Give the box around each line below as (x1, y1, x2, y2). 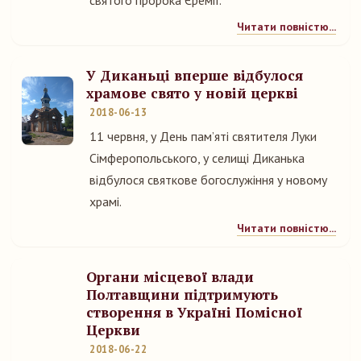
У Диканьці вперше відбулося (86, 66, 303, 85)
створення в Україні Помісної (86, 303, 302, 322)
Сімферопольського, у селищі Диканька (89, 150, 305, 166)
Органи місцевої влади (86, 268, 254, 286)
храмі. (89, 193, 122, 210)
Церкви (86, 321, 140, 339)
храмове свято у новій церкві (86, 84, 298, 102)
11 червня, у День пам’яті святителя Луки (89, 128, 317, 144)
